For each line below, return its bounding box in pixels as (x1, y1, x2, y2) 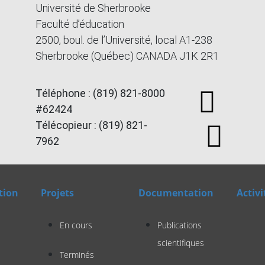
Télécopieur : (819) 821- (35, 119, 147, 131)
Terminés (59, 249, 94, 260)
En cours (59, 219, 92, 231)
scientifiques (157, 237, 204, 248)
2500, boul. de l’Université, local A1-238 (35, 34, 212, 46)
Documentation (138, 186, 214, 199)
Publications (157, 219, 202, 231)
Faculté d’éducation (35, 18, 124, 30)
